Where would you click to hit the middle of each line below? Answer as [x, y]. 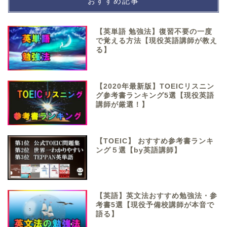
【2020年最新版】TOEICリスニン [155, 86]
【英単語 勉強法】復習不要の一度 [154, 31]
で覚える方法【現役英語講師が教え [157, 41]
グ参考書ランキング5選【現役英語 [155, 95]
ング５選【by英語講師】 [139, 150]
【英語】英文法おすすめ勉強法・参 [157, 196]
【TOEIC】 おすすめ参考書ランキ [155, 141]
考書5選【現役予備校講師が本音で [155, 205]
